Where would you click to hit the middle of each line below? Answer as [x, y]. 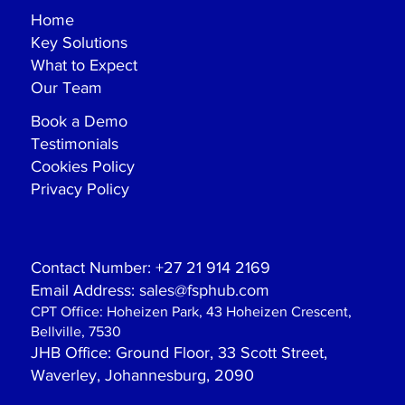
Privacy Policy [80, 189]
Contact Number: [91, 268]
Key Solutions [80, 43]
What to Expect [85, 66]
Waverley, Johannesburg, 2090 [143, 376]
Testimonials [75, 144]
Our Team [67, 88]
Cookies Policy [83, 167]
